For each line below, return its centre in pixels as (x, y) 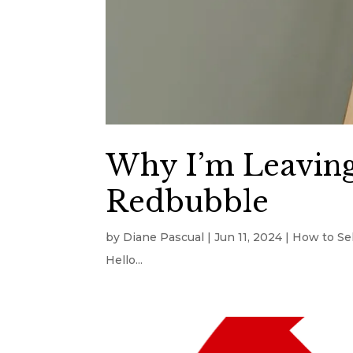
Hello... (124, 260)
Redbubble (188, 203)
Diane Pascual (164, 238)
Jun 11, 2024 (249, 238)
